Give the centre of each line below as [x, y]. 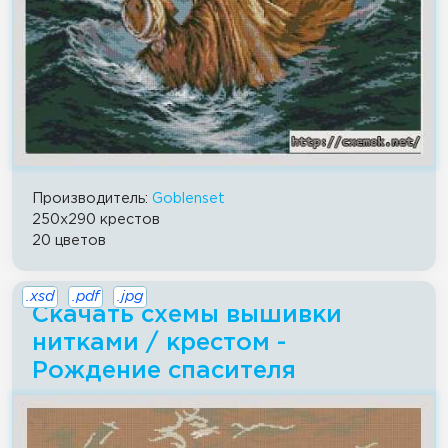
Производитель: [92, 198]
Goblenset [188, 198]
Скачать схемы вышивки [187, 314]
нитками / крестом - [159, 342]
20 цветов [69, 240]
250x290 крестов [96, 219]
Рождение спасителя [164, 370]
